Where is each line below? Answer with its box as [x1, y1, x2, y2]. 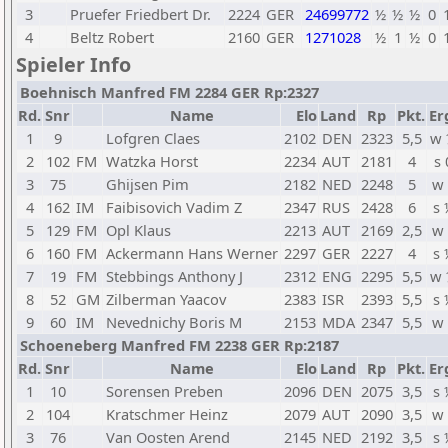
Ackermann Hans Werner [106, 243, 278, 263]
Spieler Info [16, 51, 131, 78]
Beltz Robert [70, 27, 154, 47]
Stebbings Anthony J [106, 266, 243, 286]
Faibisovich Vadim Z [106, 197, 242, 217]
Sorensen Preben [106, 381, 223, 401]
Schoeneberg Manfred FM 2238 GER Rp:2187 [20, 335, 339, 355]
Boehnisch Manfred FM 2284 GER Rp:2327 [20, 82, 319, 102]
